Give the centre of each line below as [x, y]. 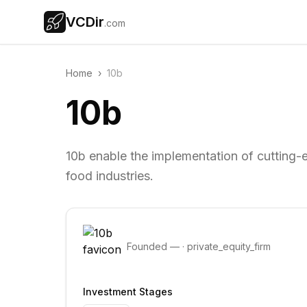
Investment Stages [128, 292]
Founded [148, 246]
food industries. [110, 176]
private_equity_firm [229, 246]
